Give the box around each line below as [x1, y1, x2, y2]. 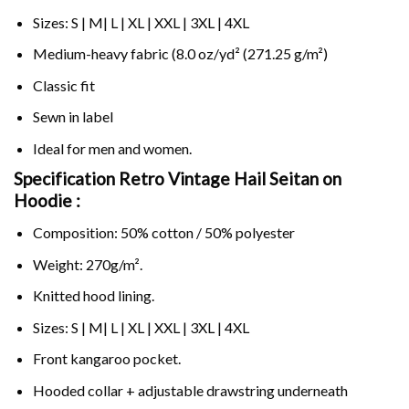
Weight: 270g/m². [32, 255, 142, 273]
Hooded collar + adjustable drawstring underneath [32, 382, 348, 400]
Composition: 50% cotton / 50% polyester [32, 224, 295, 242]
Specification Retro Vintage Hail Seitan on [14, 168, 341, 190]
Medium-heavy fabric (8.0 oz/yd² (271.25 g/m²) [32, 45, 328, 63]
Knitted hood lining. [32, 287, 154, 305]
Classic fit [32, 76, 95, 94]
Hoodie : [14, 190, 80, 212]
